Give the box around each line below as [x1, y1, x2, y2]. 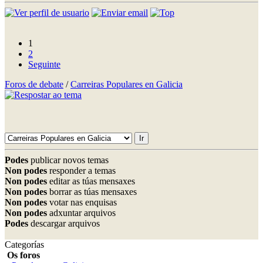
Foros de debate [5, 79, 63, 89]
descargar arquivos [28, 218, 100, 228]
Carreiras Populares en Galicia [70, 79, 183, 89]
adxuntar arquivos [47, 207, 116, 218]
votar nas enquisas [47, 197, 117, 207]
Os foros [5, 249, 40, 260]
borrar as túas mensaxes [47, 186, 137, 197]
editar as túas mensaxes [47, 176, 135, 186]
